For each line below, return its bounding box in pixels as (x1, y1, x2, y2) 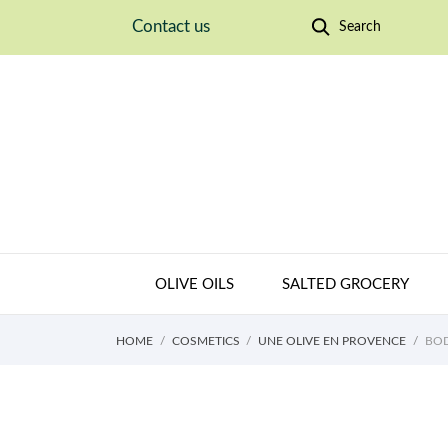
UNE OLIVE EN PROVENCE (258, 334, 406, 347)
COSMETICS (171, 334, 240, 347)
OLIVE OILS (154, 276, 234, 292)
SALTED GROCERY (281, 276, 409, 292)
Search (338, 20, 381, 34)
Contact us (132, 18, 210, 35)
